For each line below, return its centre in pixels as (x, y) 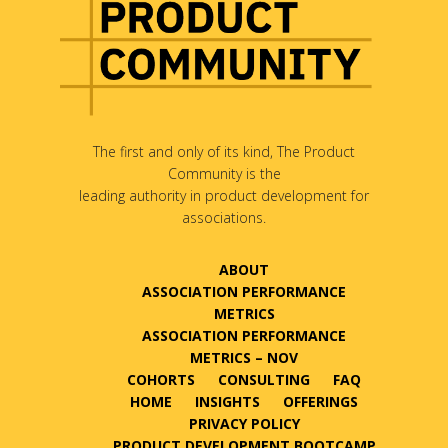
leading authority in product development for (224, 195)
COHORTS (161, 379)
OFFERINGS (320, 401)
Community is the (224, 173)
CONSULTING (264, 379)
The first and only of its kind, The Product (224, 151)
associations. (224, 217)
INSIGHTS (227, 401)
